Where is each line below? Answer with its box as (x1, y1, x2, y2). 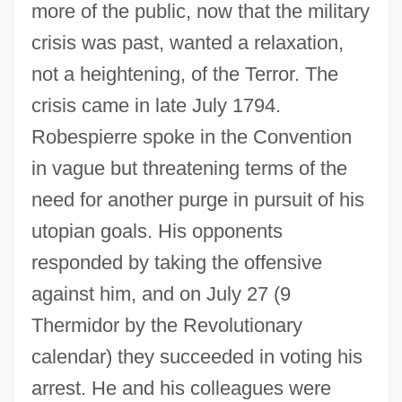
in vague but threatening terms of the (31, 156, 347, 179)
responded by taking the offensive (31, 250, 322, 274)
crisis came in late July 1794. (31, 93, 281, 117)
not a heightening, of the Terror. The (31, 62, 338, 85)
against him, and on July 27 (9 (31, 282, 291, 305)
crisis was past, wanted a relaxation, (31, 31, 344, 54)
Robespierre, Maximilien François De (13, 363, 250, 380)
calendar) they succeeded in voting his (31, 345, 363, 368)
